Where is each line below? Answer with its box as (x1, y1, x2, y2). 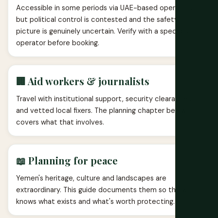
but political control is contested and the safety (16, 14, 178, 24)
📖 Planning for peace (16, 153, 118, 167)
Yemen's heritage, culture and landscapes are (16, 173, 166, 183)
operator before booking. (16, 37, 99, 48)
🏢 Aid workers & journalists (16, 74, 149, 88)
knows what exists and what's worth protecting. (16, 196, 175, 206)
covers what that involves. (16, 117, 104, 127)
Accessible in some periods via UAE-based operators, (16, 2, 194, 13)
